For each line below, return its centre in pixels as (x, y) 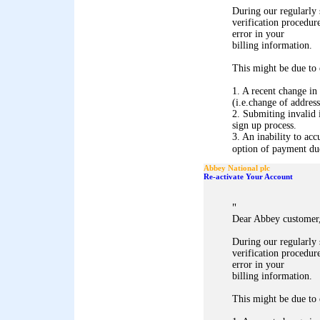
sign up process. (264, 125)
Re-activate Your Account (248, 176)
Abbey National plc (237, 168)
